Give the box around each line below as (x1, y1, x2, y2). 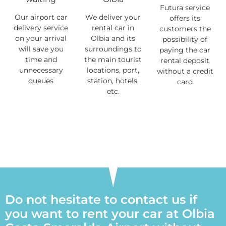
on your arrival (15, 33, 67, 43)
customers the (159, 24, 211, 33)
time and (25, 54, 57, 64)
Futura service (160, 3, 210, 12)
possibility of (162, 34, 208, 44)
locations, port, (87, 65, 139, 75)
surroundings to (84, 44, 142, 53)
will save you (18, 44, 64, 53)
